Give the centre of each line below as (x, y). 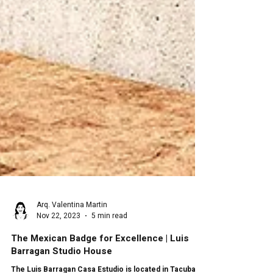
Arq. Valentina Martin (72, 251)
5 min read (109, 263)
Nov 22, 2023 (58, 263)
